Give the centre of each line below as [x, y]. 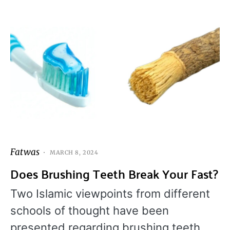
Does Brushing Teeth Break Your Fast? [114, 174]
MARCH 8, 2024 [74, 152]
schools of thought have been [90, 211]
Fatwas [25, 152]
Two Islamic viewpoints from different [110, 194]
